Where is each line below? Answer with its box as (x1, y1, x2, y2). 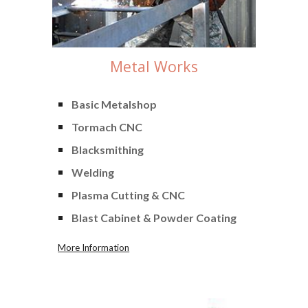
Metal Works (110, 56, 198, 76)
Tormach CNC (71, 120, 143, 133)
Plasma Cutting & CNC (71, 188, 186, 201)
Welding (71, 165, 115, 179)
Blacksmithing (71, 142, 144, 156)
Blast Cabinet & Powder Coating (71, 210, 237, 224)
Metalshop (101, 97, 157, 111)
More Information (58, 241, 130, 253)
